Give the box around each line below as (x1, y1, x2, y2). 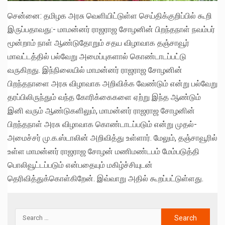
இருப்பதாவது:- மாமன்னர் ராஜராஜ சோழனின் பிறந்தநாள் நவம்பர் (8, 24, 215, 34)
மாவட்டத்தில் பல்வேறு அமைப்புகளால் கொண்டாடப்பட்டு (8, 51, 186, 61)
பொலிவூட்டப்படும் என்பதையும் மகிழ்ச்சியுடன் (8, 160, 153, 170)
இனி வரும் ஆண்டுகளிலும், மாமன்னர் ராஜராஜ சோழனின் (8, 105, 195, 116)
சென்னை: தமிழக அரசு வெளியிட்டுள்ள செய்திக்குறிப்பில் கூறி (8, 11, 212, 21)
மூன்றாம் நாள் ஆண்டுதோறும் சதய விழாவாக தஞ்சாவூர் (8, 38, 189, 48)
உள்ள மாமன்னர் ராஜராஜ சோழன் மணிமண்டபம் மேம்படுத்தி (8, 146, 199, 156)
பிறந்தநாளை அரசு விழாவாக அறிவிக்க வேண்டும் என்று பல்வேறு (8, 78, 217, 88)
